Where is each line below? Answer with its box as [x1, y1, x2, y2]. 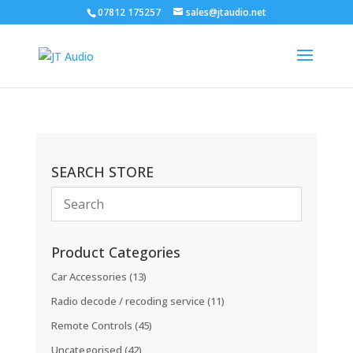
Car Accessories [50, 269, 129, 284]
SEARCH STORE [50, 162, 154, 181]
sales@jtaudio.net [185, 6, 266, 19]
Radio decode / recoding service [50, 294, 207, 308]
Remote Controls [50, 318, 135, 333]
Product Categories [50, 243, 180, 262]
